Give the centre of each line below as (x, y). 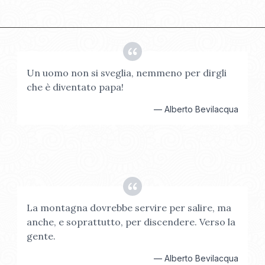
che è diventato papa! (75, 87)
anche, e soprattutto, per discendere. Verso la (131, 222)
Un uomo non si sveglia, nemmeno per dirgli (127, 73)
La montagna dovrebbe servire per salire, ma (129, 208)
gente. (41, 236)
